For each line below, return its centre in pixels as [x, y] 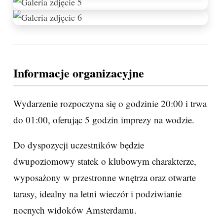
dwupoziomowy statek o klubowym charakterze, [105, 161]
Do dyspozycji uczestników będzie [79, 145]
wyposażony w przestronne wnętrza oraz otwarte [105, 177]
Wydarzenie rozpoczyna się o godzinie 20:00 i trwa [110, 103]
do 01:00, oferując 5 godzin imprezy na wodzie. [104, 119]
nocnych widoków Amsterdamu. [75, 210]
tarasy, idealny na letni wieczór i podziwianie [97, 193]
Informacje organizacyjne [79, 73]
